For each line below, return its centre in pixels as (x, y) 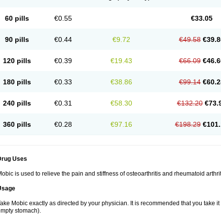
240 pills (17, 103)
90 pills (17, 39)
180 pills (17, 82)
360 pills (17, 124)
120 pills (17, 61)
